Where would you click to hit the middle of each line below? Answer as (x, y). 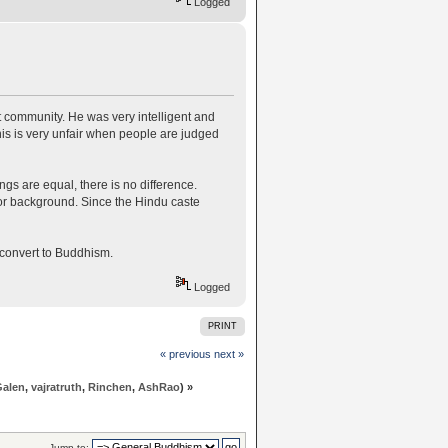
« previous (185, 353)
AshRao (158, 386)
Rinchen (109, 386)
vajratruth (56, 386)
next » (228, 353)
